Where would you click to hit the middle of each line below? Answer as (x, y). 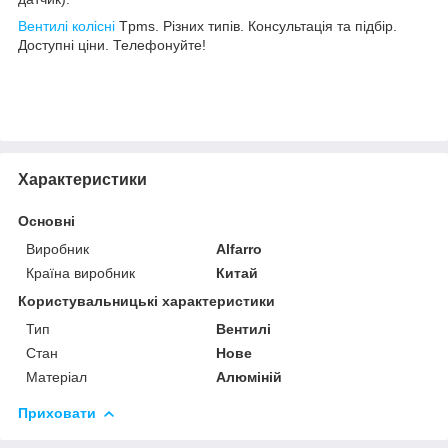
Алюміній (249, 376)
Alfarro (239, 248)
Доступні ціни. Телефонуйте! (112, 44)
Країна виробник (80, 272)
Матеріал (56, 376)
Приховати (57, 412)
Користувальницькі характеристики (146, 300)
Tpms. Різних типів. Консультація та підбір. (256, 25)
